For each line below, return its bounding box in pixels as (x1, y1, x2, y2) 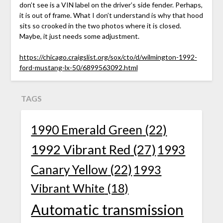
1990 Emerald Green (31, 122, 143, 137)
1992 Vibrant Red (31, 142, 131, 157)
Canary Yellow (31, 162, 108, 177)
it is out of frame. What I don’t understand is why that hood (19, 10, 203, 19)
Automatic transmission (31, 201, 184, 219)
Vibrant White (31, 181, 105, 196)
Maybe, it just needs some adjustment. (19, 31, 139, 40)
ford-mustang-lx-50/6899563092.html (19, 63, 138, 72)
